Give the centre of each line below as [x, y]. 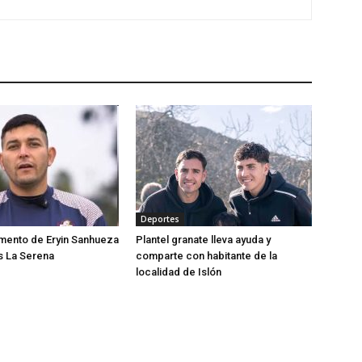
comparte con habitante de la [206, 256]
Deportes [160, 219]
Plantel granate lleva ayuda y [203, 240]
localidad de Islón [179, 272]
